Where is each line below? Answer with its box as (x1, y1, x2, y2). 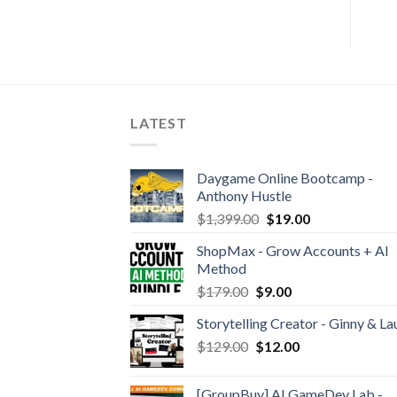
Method (197, 259, 246, 276)
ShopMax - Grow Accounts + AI (197, 241, 389, 259)
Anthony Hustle (197, 186, 292, 204)
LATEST (130, 113, 187, 131)
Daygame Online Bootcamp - (197, 168, 373, 186)
